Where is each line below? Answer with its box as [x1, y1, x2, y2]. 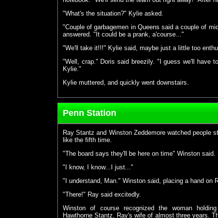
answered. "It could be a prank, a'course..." [63, 31, 184, 38]
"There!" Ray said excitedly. [63, 191, 141, 199]
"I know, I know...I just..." [63, 163, 133, 171]
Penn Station [63, 108, 116, 118]
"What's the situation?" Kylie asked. [63, 10, 163, 18]
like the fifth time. [63, 136, 112, 144]
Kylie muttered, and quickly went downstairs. [63, 79, 189, 87]
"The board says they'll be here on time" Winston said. [63, 150, 216, 158]
